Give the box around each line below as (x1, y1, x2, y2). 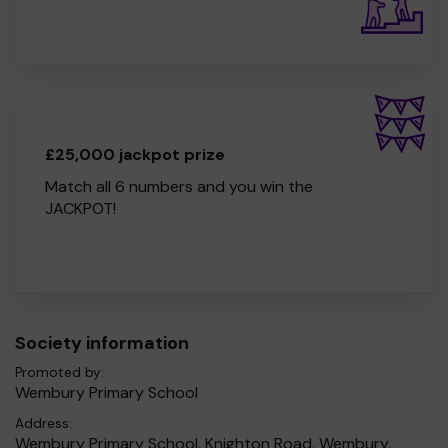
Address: (15, 414, 72, 432)
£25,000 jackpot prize (45, 143, 225, 165)
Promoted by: (15, 363, 104, 381)
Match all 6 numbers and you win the (45, 175, 313, 197)
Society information (15, 330, 189, 355)
